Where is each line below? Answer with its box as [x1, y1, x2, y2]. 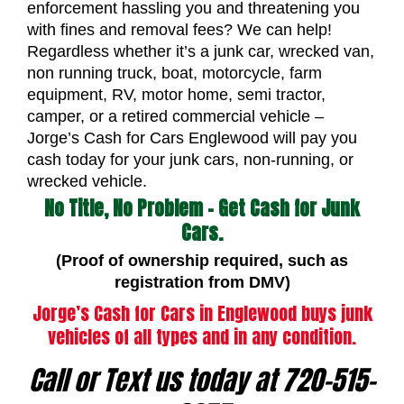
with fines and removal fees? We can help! [27, 20, 332, 39]
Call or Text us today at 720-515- [29, 359, 375, 400]
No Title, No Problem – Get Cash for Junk [44, 193, 360, 223]
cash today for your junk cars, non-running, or [27, 150, 353, 169]
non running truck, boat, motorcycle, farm [27, 63, 322, 82]
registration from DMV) [114, 272, 290, 291]
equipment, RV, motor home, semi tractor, [27, 85, 326, 104]
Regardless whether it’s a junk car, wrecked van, [27, 41, 374, 60]
